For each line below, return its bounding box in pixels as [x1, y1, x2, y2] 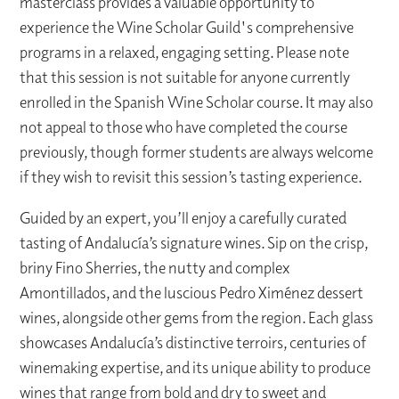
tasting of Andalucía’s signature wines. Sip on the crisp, [20, 232, 369, 254]
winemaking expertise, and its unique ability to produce [20, 357, 371, 379]
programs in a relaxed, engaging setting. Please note [20, 42, 350, 63]
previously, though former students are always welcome [20, 142, 374, 163]
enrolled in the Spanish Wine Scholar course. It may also [20, 92, 374, 113]
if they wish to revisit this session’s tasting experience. [20, 167, 363, 188]
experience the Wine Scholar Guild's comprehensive [20, 17, 354, 38]
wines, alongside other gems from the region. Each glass [20, 307, 374, 329]
